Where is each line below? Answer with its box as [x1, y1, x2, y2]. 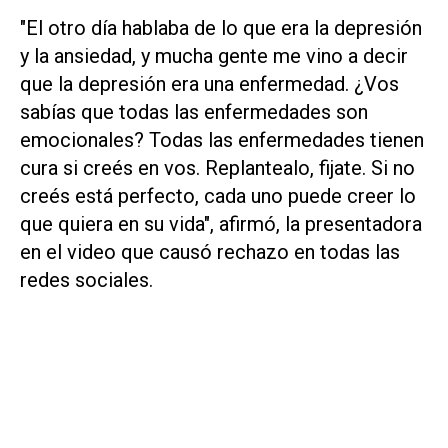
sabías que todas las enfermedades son [20, 100, 368, 125]
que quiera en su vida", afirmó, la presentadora [20, 212, 422, 237]
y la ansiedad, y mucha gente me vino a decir [20, 44, 408, 69]
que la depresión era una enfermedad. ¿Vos [20, 72, 399, 97]
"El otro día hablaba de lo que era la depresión [20, 16, 422, 41]
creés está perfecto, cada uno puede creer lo [20, 184, 416, 209]
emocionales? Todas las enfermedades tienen [20, 128, 424, 153]
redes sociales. [20, 268, 153, 293]
